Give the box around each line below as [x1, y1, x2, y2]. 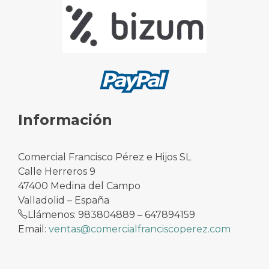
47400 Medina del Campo [18, 180, 141, 192]
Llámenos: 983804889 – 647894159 [28, 208, 195, 220]
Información [18, 110, 112, 128]
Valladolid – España [18, 194, 109, 206]
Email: [18, 223, 49, 235]
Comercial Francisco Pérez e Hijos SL [18, 151, 191, 163]
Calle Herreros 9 [18, 165, 95, 177]
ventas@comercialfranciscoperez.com [49, 223, 231, 235]
